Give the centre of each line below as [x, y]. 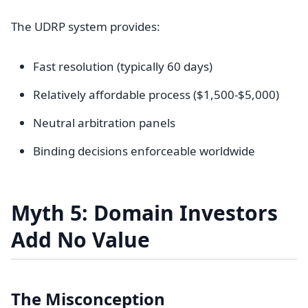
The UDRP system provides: [86, 26]
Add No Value [80, 240]
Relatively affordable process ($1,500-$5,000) [156, 95]
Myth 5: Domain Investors [144, 213]
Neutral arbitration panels [104, 123]
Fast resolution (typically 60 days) [123, 66]
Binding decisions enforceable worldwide [144, 151]
